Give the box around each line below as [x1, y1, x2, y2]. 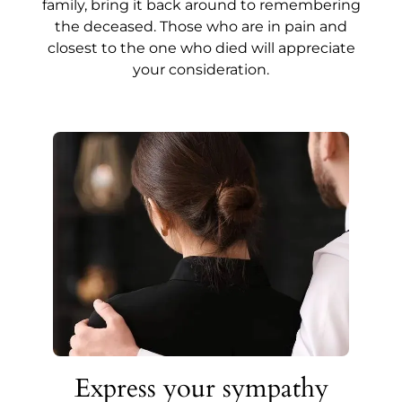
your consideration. [133, 61, 269, 79]
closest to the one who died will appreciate [47, 39, 355, 57]
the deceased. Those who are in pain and [55, 18, 347, 36]
